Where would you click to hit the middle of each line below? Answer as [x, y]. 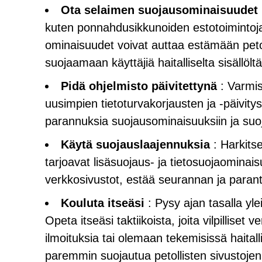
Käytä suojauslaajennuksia [135, 144]
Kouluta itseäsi [103, 203]
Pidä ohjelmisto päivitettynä [139, 86]
